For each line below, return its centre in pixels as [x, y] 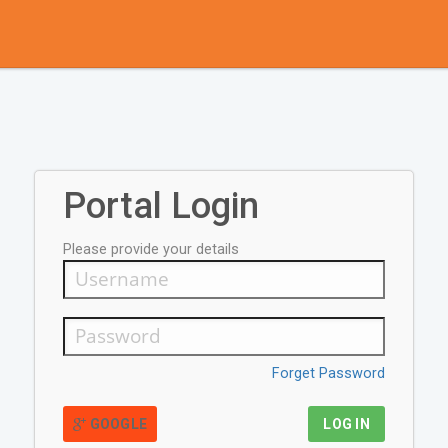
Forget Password [328, 374]
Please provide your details [151, 250]
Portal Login [161, 206]
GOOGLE [118, 424]
